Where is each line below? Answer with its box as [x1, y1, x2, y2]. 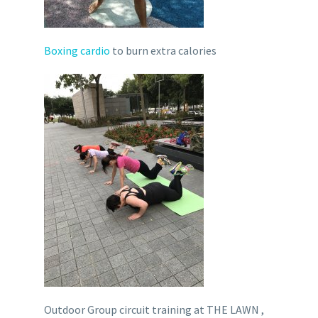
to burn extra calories [109, 43, 216, 57]
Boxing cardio [43, 43, 110, 57]
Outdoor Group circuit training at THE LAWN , [43, 302, 264, 317]
